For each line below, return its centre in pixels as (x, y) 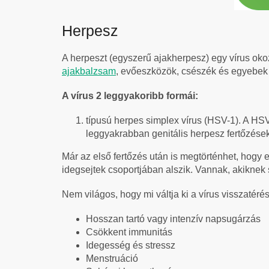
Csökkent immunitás (129, 232)
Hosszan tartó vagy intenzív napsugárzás (173, 219)
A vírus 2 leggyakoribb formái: (130, 95)
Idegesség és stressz (131, 245)
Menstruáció (112, 258)
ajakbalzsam (89, 71)
